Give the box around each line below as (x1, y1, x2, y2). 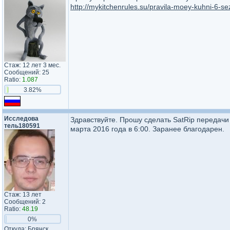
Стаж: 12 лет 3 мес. (4, 62, 61, 69)
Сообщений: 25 (4, 69, 49, 76)
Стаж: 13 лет (4, 191, 42, 198)
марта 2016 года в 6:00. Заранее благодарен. (70, 125, 224, 133)
